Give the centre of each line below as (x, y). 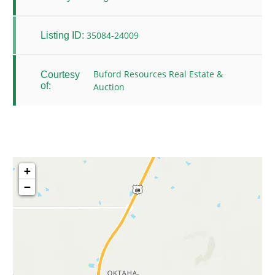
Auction (109, 87)
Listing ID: (62, 35)
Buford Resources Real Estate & (158, 74)
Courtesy (60, 75)
